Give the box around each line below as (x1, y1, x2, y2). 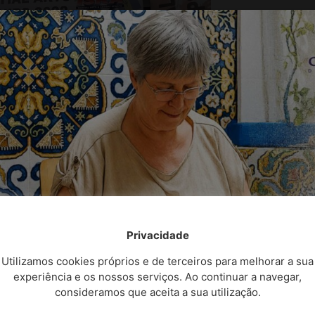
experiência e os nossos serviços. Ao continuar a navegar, (13, 269, 302, 283)
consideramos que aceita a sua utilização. (54, 285, 261, 299)
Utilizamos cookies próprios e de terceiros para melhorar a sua (1, 254, 314, 268)
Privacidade (126, 229, 189, 243)
